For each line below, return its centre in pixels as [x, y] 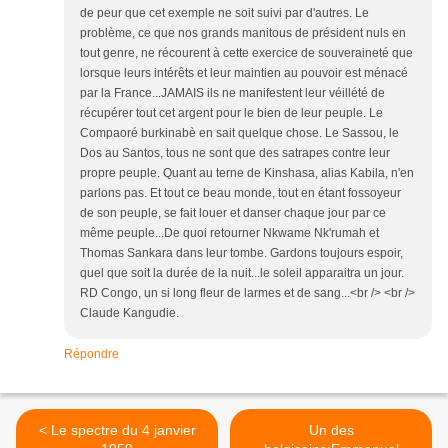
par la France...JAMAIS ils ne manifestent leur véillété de [232, 93]
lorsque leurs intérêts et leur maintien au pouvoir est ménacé [244, 73]
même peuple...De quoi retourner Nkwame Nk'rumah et [229, 233]
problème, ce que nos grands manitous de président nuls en [243, 33]
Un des [331, 430]
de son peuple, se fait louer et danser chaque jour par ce [233, 213]
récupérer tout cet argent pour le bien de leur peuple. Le [231, 113]
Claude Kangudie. [129, 313]
